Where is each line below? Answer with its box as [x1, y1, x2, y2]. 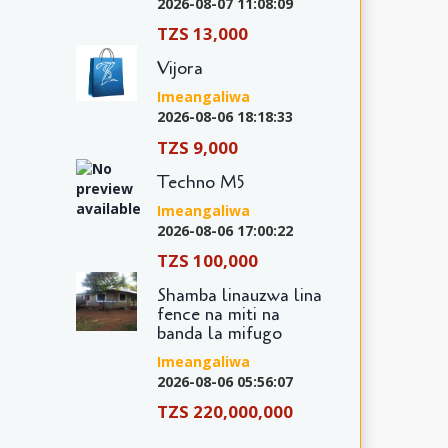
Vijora [156, 56, 203, 81]
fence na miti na [156, 301, 280, 326]
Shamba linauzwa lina [156, 282, 322, 307]
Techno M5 [156, 169, 245, 194]
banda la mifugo [156, 320, 282, 345]
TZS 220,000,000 [156, 400, 293, 424]
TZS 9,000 [156, 135, 238, 159]
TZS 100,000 [156, 248, 258, 272]
